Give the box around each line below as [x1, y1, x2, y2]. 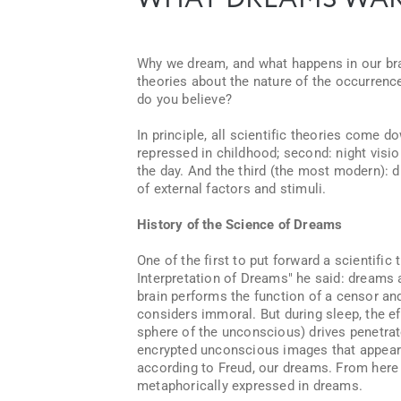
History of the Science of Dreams [137, 217, 343, 233]
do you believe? [137, 91, 232, 107]
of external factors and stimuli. [137, 181, 327, 197]
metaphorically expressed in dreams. [137, 378, 363, 394]
